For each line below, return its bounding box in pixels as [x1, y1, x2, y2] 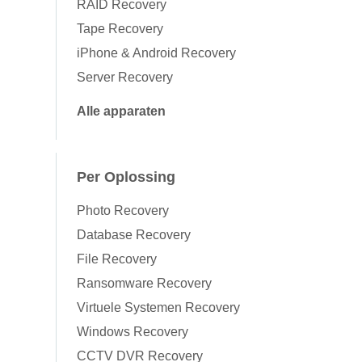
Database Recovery [77, 228, 191, 242]
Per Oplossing [77, 169, 175, 186]
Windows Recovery [77, 325, 188, 339]
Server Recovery [77, 70, 173, 85]
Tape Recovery [77, 22, 163, 36]
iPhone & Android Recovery [77, 46, 236, 61]
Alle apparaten [77, 104, 166, 119]
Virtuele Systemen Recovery [77, 301, 240, 315]
